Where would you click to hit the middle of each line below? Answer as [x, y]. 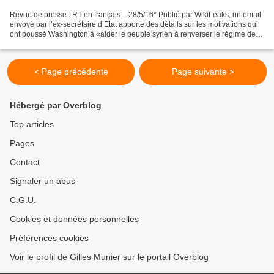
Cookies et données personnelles [74, 219]
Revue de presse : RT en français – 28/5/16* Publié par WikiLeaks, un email [135, 14]
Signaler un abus [43, 181]
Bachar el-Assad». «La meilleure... [67, 44]
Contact [25, 162]
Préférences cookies [49, 238]
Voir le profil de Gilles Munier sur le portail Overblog [109, 257]
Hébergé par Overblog [56, 105]
